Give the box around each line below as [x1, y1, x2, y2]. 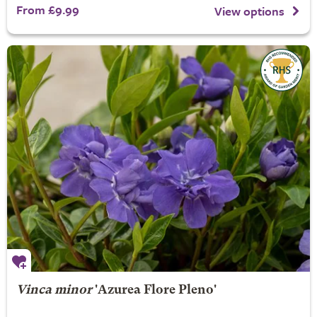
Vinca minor [16, 284, 92, 296]
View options [214, 1, 284, 20]
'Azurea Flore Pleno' [91, 284, 217, 296]
